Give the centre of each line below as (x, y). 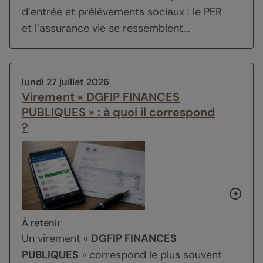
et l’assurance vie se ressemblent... (106, 28)
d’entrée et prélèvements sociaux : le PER (122, 12)
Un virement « (56, 239)
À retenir (41, 223)
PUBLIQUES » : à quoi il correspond (118, 112)
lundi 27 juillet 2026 (65, 82)
